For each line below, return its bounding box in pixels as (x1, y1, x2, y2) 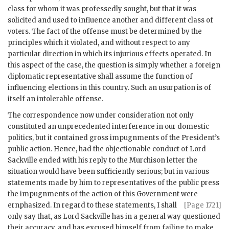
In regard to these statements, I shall (53, 201, 177, 210)
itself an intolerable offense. (8, 95, 103, 104)
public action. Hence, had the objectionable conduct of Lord (8, 145, 206, 154)
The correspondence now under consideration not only (8, 111, 194, 120)
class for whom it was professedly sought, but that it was (8, 5, 196, 14)
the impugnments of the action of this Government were (8, 190, 198, 199)
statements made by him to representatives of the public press (8, 178, 219, 188)
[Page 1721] (184, 201, 221, 210)
